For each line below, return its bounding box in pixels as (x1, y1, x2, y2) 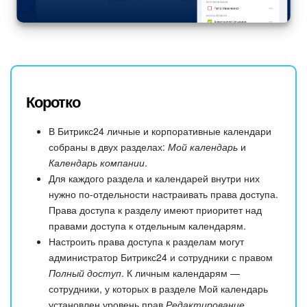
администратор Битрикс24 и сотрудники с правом (49, 249, 273, 264)
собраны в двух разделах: (49, 139, 168, 153)
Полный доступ (49, 265, 121, 280)
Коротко (26, 90, 80, 112)
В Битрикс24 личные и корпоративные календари (49, 123, 271, 138)
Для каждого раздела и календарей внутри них (49, 171, 260, 185)
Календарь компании (49, 155, 145, 169)
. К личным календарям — (121, 265, 240, 280)
